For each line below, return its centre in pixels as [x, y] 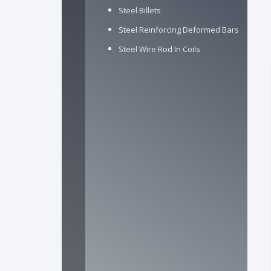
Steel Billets [140, 10]
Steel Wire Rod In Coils [159, 49]
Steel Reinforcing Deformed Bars [179, 30]
